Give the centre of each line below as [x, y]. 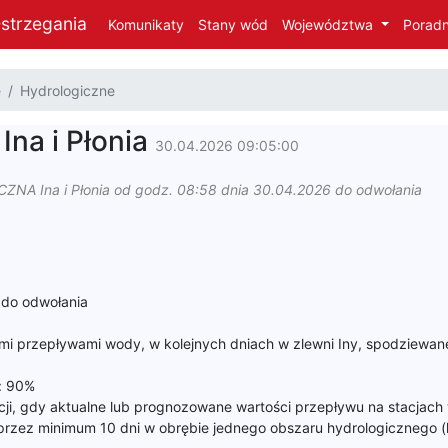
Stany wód [233, 24]
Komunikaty [146, 24]
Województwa [330, 24]
